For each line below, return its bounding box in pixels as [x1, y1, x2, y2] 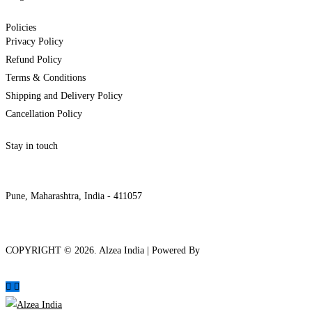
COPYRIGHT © [6, 245, 75, 256]
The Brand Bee [203, 245, 262, 256]
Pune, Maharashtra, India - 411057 [6, 191, 142, 202]
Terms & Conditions [6, 72, 86, 84]
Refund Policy [6, 54, 62, 65]
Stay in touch [6, 141, 58, 152]
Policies [6, 22, 36, 33]
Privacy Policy [6, 36, 63, 47]
